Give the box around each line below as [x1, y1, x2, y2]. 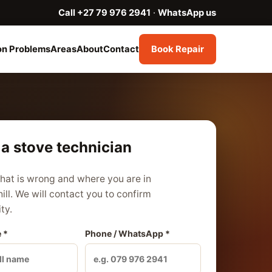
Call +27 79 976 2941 [58, 7, 151, 18]
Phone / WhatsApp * [84, 228, 170, 239]
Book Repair [151, 44, 204, 55]
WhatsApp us [158, 7, 216, 18]
